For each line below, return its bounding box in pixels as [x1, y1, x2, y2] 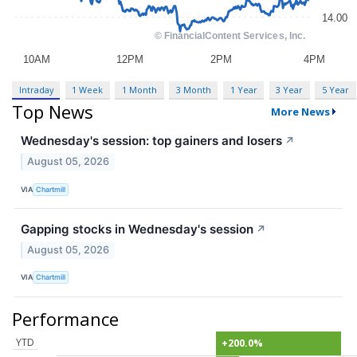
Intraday [18, 83, 53, 96]
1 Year [229, 83, 257, 96]
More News [270, 104, 330, 120]
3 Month [175, 83, 211, 96]
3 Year [276, 83, 304, 96]
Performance [12, 306, 119, 331]
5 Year [321, 83, 349, 96]
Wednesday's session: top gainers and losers [21, 133, 282, 149]
